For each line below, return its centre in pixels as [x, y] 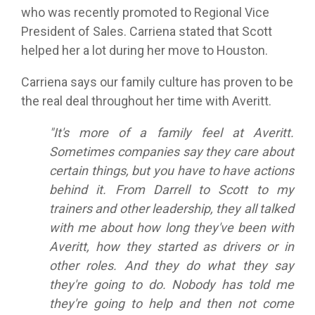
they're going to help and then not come [172, 304]
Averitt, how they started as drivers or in [172, 247]
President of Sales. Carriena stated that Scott [147, 32]
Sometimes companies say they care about [172, 152]
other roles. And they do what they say [172, 266]
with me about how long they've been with [172, 228]
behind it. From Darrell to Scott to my [172, 190]
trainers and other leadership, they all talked [172, 209]
